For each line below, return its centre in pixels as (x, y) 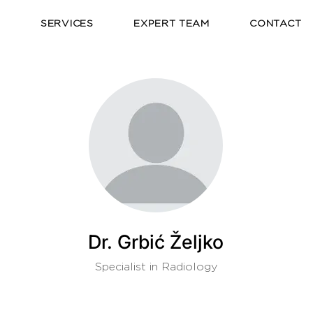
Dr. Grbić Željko (156, 242)
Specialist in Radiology (156, 267)
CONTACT (276, 24)
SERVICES (67, 24)
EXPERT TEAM (172, 24)
